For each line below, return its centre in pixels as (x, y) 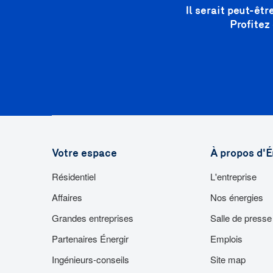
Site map (228, 259)
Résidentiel (73, 176)
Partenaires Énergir (90, 239)
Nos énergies (236, 197)
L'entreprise (233, 176)
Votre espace (84, 153)
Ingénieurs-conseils (90, 259)
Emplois (226, 239)
